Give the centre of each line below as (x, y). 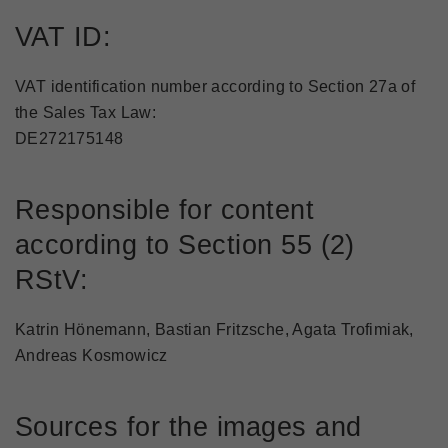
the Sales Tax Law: (86, 112)
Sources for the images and (188, 426)
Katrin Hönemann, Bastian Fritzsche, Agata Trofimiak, (214, 329)
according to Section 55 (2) (185, 244)
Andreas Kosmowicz (91, 355)
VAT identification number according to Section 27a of (215, 86)
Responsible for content (165, 209)
